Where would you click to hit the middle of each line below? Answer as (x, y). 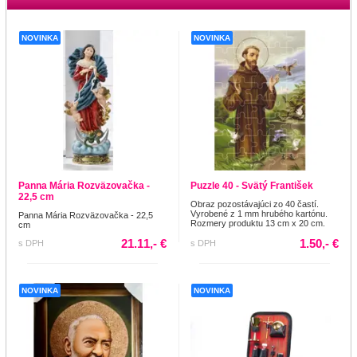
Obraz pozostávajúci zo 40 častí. (255, 204)
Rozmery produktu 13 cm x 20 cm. (258, 224)
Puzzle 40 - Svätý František (252, 186)
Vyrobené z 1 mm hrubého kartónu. (259, 214)
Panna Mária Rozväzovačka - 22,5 (86, 216)
